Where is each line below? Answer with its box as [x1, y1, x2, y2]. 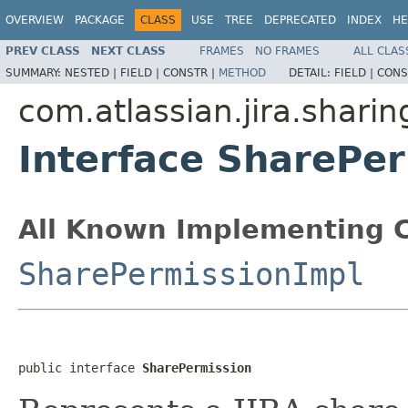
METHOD [219, 66, 266, 79]
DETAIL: [289, 66, 334, 79]
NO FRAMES [255, 44, 320, 57]
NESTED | [65, 66, 120, 79]
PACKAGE [75, 14, 125, 26]
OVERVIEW [5, 14, 64, 26]
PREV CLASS [5, 44, 80, 57]
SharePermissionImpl [18, 255, 364, 292]
